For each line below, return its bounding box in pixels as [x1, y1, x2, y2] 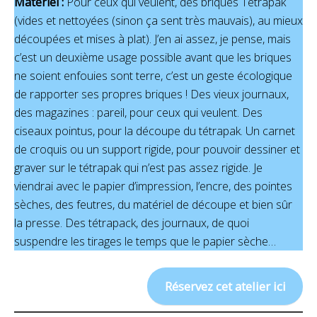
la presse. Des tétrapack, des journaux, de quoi [14, 214, 249, 231]
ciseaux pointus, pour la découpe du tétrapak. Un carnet [14, 122, 295, 139]
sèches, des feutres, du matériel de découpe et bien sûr [14, 196, 292, 212]
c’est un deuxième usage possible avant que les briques [14, 49, 292, 65]
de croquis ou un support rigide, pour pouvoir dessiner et [14, 141, 300, 157]
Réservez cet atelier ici [164, 277, 286, 294]
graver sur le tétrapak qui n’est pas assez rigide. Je [14, 159, 263, 175]
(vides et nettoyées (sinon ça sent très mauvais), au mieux [14, 12, 303, 28]
